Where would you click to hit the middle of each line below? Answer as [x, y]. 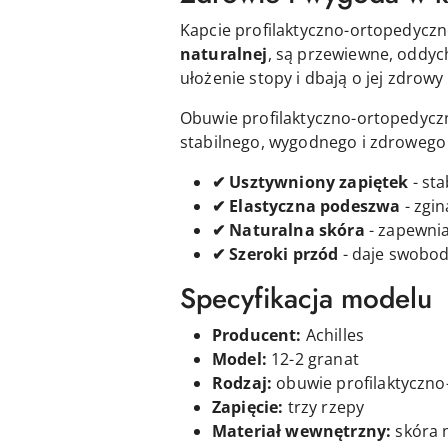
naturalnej [224, 53]
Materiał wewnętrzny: [302, 430]
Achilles [333, 334]
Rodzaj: [242, 382]
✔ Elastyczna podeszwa [306, 205]
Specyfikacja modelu [306, 298]
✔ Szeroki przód [275, 253]
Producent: [257, 334]
